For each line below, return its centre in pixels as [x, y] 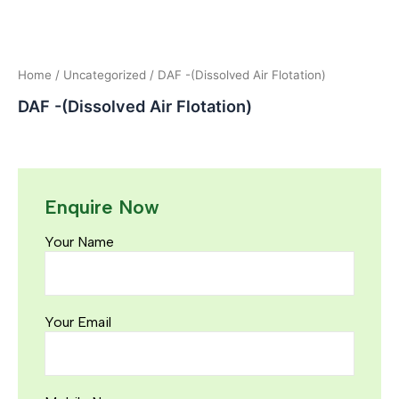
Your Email [78, 322]
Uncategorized [105, 75]
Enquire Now [102, 207]
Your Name [79, 242]
